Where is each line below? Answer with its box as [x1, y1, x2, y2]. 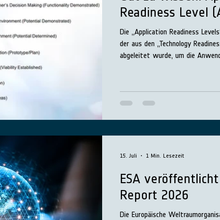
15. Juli [120, 152, 137, 159]
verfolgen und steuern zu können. [120, 62, 219, 72]
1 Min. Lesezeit [146, 152, 184, 159]
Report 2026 [120, 187, 189, 203]
